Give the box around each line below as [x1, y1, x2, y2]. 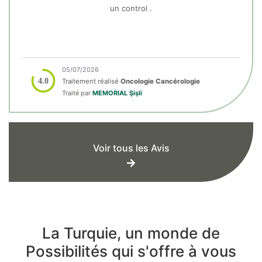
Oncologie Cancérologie [120, 77, 200, 85]
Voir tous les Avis [92, 142, 170, 154]
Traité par [62, 88, 92, 97]
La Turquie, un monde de [42, 223, 220, 242]
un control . [110, 3, 152, 13]
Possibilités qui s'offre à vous [26, 242, 236, 260]
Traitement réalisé [62, 77, 120, 85]
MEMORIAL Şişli [92, 88, 142, 97]
